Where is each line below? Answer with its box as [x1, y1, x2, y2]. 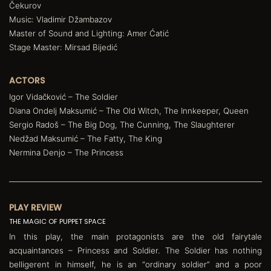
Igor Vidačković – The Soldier [9, 91, 118, 102]
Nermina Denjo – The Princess [9, 147, 123, 157]
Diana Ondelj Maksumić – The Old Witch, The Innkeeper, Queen [9, 105, 249, 116]
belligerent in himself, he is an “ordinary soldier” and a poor [9, 259, 262, 269]
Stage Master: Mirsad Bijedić [9, 42, 117, 52]
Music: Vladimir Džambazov [9, 14, 112, 24]
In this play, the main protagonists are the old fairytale [9, 231, 262, 241]
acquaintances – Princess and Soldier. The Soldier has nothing [9, 245, 262, 255]
